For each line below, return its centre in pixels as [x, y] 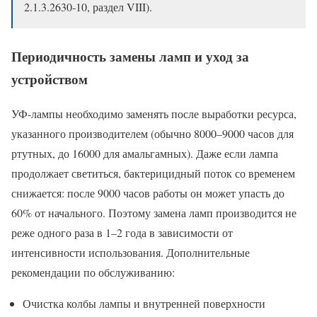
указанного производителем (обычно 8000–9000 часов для [152, 134]
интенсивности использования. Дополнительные [131, 253]
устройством [50, 79]
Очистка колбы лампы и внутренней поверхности [144, 304]
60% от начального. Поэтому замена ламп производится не [154, 213]
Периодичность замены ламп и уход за [130, 57]
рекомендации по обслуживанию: [93, 272]
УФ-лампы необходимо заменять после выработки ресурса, [154, 114]
